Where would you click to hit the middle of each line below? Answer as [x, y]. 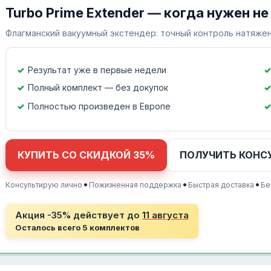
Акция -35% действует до [79, 215]
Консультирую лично [44, 184]
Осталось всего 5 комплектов [77, 227]
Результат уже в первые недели [97, 70]
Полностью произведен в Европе [99, 106]
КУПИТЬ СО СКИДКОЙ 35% [86, 155]
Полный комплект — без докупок [98, 87]
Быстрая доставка [221, 184]
